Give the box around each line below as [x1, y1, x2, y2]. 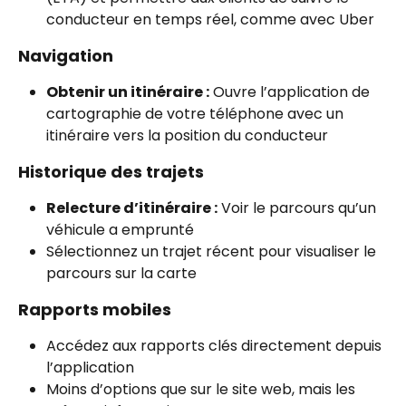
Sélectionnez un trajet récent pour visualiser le [46, 240, 380, 262]
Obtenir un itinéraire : [46, 81, 209, 102]
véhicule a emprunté [46, 218, 194, 240]
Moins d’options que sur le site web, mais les [46, 378, 359, 400]
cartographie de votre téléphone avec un [46, 102, 347, 124]
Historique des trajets [18, 159, 204, 183]
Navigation [18, 43, 113, 67]
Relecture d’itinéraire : [46, 197, 217, 218]
